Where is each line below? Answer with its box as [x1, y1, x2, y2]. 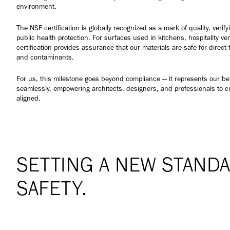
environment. [16, 2, 56, 11]
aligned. [16, 94, 41, 103]
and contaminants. [16, 53, 74, 62]
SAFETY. [16, 176, 87, 201]
